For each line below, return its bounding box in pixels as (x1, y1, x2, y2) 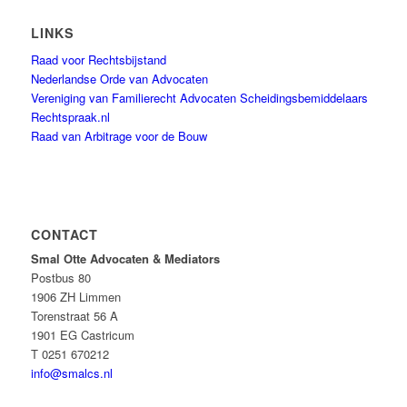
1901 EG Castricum (30, 326, 134, 344)
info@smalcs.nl (30, 364, 113, 382)
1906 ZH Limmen (30, 288, 121, 306)
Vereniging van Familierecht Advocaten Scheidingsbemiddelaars (30, 89, 368, 107)
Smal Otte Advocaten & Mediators (30, 250, 220, 268)
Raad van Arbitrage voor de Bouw (30, 127, 207, 145)
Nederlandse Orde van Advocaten (30, 70, 208, 88)
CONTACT (30, 225, 98, 244)
